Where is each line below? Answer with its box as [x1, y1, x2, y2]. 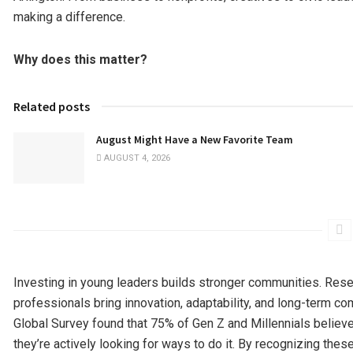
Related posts [13, 98, 90, 115]
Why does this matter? [13, 52, 147, 68]
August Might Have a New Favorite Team [96, 132, 293, 147]
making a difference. [13, 9, 125, 25]
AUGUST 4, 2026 [102, 153, 170, 164]
